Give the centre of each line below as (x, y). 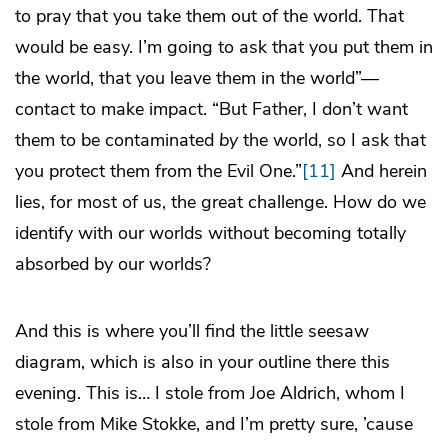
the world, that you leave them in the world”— (197, 78)
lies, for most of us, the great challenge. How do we (220, 202)
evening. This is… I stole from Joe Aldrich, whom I (210, 393)
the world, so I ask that (332, 140)
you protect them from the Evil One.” (158, 171)
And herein (381, 171)
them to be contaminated (117, 140)
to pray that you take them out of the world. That (209, 16)
